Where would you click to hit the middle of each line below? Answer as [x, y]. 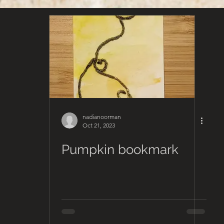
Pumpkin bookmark [120, 149]
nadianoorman [102, 117]
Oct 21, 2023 [99, 125]
